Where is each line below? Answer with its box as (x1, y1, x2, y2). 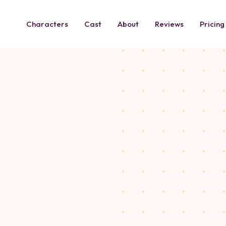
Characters (26, 19, 68, 29)
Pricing (200, 19, 224, 29)
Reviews (155, 19, 184, 29)
